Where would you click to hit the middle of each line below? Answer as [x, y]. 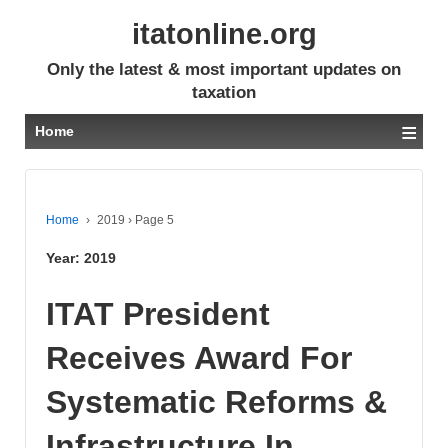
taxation [224, 92]
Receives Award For [199, 357]
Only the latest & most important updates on [224, 69]
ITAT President [158, 313]
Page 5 [153, 220]
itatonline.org [224, 34]
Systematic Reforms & [216, 401]
